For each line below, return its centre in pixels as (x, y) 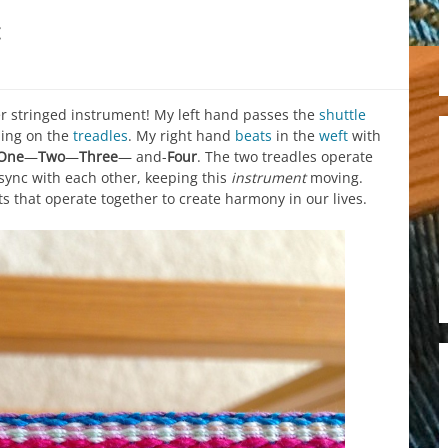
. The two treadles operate (285, 156)
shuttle (342, 114)
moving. (334, 177)
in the (295, 135)
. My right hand (181, 135)
